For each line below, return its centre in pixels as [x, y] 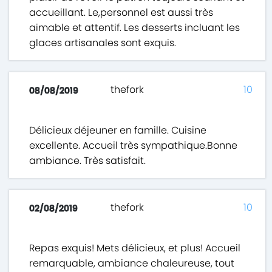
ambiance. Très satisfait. [88, 161]
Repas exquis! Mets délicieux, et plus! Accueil [135, 248]
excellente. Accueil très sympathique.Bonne [134, 146]
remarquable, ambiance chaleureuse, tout [132, 263]
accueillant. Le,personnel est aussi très [121, 13]
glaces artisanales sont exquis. [103, 43]
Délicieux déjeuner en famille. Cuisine [118, 131]
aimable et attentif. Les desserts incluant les [135, 28]
